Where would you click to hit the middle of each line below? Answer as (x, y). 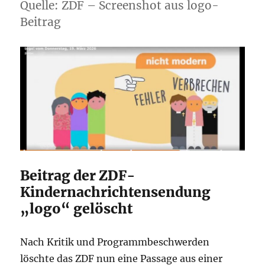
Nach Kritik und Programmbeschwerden (115, 242)
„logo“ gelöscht (77, 209)
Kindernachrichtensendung (116, 192)
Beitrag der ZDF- (78, 176)
